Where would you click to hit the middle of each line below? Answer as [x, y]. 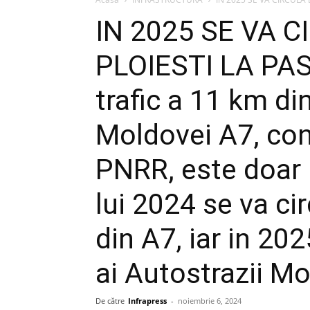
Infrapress [147, 301]
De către [110, 301]
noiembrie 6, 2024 [210, 301]
